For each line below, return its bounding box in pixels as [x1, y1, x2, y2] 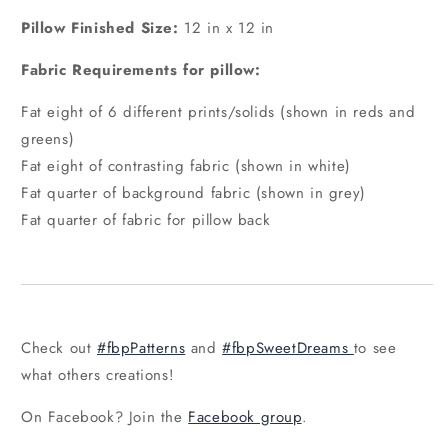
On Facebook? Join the [21, 405, 189, 428]
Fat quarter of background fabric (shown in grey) [21, 181, 366, 204]
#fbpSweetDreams [222, 336, 354, 359]
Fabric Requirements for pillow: [21, 58, 261, 81]
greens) [21, 127, 75, 150]
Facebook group [188, 405, 302, 428]
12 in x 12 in [178, 16, 275, 39]
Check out [21, 336, 97, 359]
